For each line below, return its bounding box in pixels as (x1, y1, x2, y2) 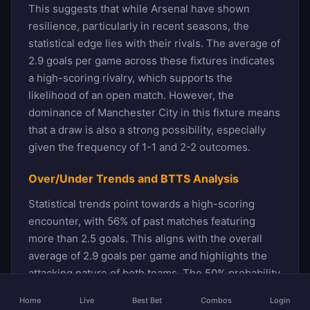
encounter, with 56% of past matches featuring (28, 214, 255, 228)
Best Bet (132, 295, 163, 305)
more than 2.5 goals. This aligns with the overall (28, 231, 262, 245)
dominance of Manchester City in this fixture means (28, 105, 280, 119)
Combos (200, 295, 232, 305)
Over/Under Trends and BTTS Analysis (28, 171, 239, 185)
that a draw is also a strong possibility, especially (28, 122, 266, 136)
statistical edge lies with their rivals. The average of (28, 36, 280, 50)
